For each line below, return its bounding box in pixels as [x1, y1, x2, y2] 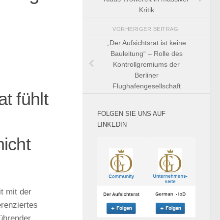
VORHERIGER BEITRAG [112, 26, 180, 32]
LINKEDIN [97, 121, 127, 129]
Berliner [134, 71, 159, 79]
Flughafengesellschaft [112, 82, 181, 90]
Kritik [138, 6, 154, 14]
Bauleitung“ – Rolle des [110, 49, 183, 57]
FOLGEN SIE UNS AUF [97, 110, 165, 118]
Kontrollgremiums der [113, 60, 180, 68]
